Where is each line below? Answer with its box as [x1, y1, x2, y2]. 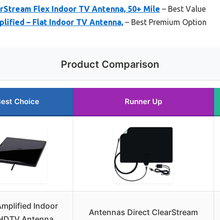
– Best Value [160, 4, 206, 13]
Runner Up [125, 96, 162, 106]
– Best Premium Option [123, 17, 207, 27]
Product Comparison [61, 58, 159, 70]
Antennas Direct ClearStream [89, 207, 198, 217]
